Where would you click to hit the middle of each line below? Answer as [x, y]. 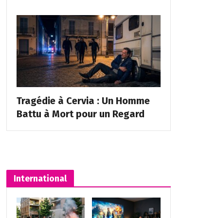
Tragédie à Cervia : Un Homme [83, 100]
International [40, 178]
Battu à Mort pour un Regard [80, 114]
